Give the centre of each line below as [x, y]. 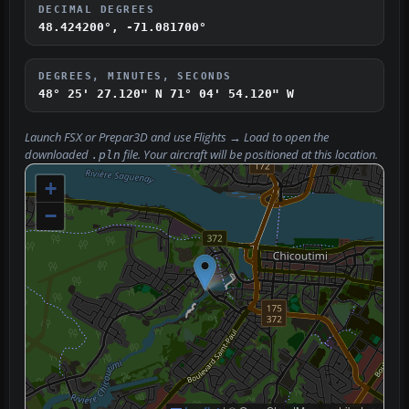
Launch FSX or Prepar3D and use [109, 137]
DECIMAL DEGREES [97, 9]
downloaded [58, 154]
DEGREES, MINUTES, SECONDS [135, 75]
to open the [299, 137]
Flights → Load [231, 137]
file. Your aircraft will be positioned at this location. [249, 154]
